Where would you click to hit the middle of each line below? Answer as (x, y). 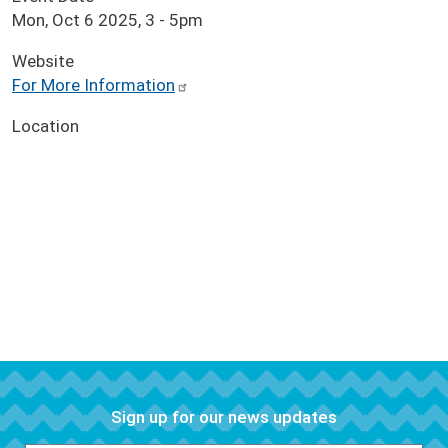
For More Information (93, 84)
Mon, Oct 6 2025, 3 (83, 19)
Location (45, 126)
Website (43, 60)
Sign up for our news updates (224, 416)
